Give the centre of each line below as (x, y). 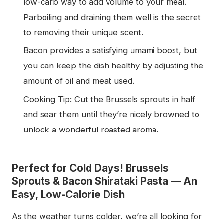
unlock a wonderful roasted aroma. (91, 129)
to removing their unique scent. (83, 32)
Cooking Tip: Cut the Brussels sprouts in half (109, 99)
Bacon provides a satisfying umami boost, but (110, 51)
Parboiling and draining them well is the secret (112, 17)
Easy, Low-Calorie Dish (68, 194)
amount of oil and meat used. (79, 81)
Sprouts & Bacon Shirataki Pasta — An (104, 181)
